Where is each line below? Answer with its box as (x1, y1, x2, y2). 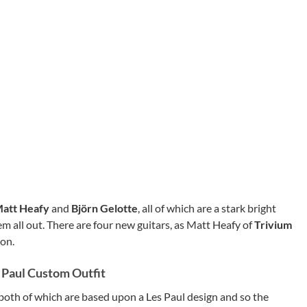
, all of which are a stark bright (138, 201, 276, 214)
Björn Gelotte (71, 201, 138, 214)
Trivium (254, 218, 292, 231)
